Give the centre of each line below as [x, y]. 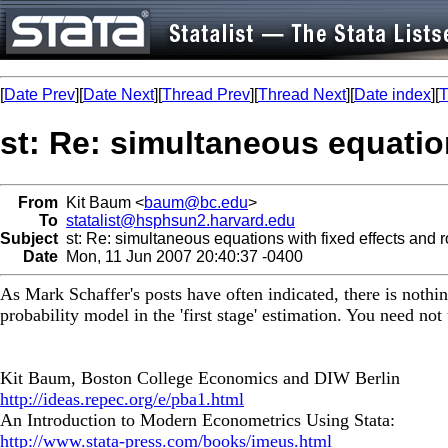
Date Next [118, 94]
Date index [392, 94]
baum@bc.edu [196, 202]
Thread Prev [206, 94]
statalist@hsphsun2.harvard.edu [180, 220]
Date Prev [39, 94]
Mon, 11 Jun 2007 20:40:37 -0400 [180, 256]
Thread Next [302, 94]
